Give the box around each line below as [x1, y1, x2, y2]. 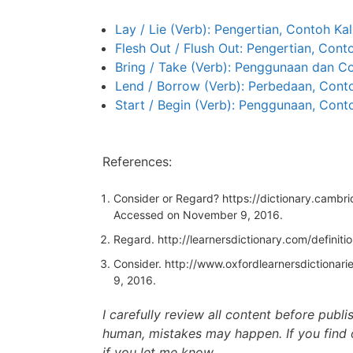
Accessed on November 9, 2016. [113, 207, 283, 221]
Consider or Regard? [113, 191, 222, 205]
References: [102, 153, 172, 169]
